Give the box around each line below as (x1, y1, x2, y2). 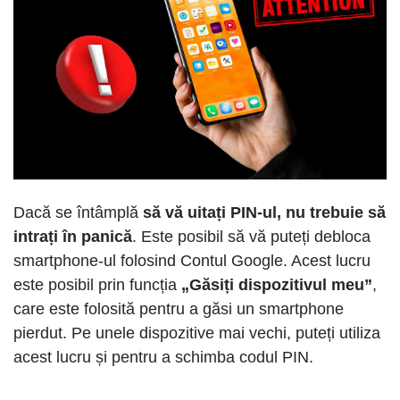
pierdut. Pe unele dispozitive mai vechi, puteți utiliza (13, 323, 380, 342)
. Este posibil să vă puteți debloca (132, 227, 371, 246)
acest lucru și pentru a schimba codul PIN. (13, 347, 313, 366)
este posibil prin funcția (13, 275, 181, 294)
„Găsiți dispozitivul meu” (181, 275, 372, 294)
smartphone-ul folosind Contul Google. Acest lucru (13, 251, 371, 270)
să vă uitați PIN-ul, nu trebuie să (143, 203, 386, 221)
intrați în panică (13, 227, 132, 246)
